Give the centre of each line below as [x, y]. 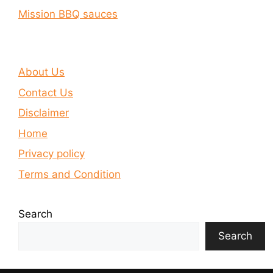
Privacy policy [51, 154]
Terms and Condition [69, 174]
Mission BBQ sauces [68, 14]
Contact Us [46, 92]
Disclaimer [44, 113]
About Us [41, 72]
